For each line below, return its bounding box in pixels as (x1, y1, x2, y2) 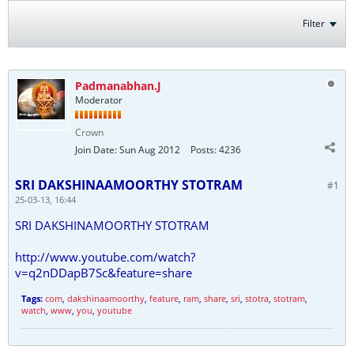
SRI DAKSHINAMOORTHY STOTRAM (15, 217, 209, 233)
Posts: (190, 143, 217, 156)
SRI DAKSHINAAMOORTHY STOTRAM (15, 176, 243, 194)
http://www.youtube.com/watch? (15, 249, 195, 265)
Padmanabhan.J (75, 78, 161, 93)
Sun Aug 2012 (119, 143, 180, 156)
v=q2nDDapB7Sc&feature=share (15, 265, 192, 281)
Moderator (75, 93, 122, 107)
